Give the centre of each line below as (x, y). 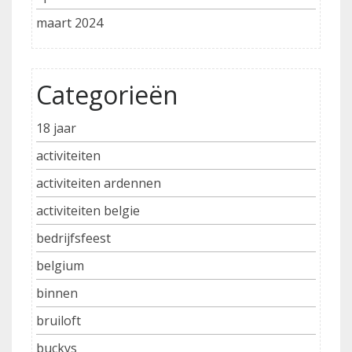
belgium (60, 266)
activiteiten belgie (88, 211)
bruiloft (59, 321)
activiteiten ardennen (99, 183)
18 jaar (56, 128)
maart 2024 (70, 23)
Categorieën (107, 95)
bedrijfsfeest (73, 238)
